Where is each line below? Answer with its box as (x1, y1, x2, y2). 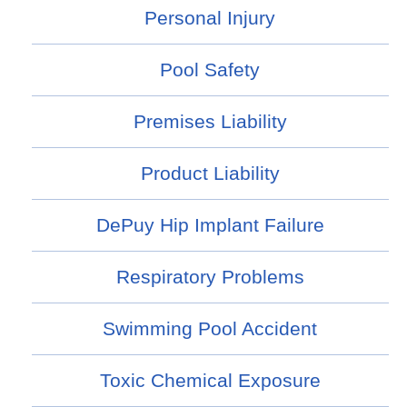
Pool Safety (160, 59, 261, 81)
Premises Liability (133, 111, 287, 133)
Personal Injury (144, 7, 276, 29)
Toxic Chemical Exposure (99, 370, 321, 392)
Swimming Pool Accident (103, 318, 318, 340)
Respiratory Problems (115, 266, 304, 288)
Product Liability (140, 163, 280, 184)
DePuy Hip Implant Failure (95, 214, 324, 236)
